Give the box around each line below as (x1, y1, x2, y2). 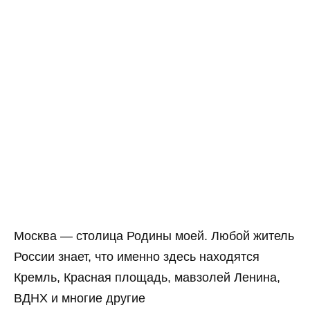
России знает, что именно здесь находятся (14, 249, 259, 264)
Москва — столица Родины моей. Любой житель (14, 228, 294, 243)
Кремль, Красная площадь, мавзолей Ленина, (14, 270, 280, 284)
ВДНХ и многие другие (14, 291, 145, 305)
